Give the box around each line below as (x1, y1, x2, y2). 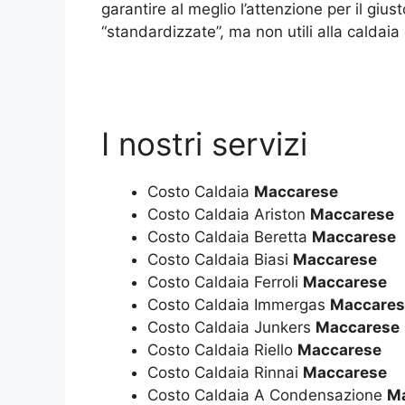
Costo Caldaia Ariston (147, 204, 310, 223)
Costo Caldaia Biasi (147, 250, 293, 268)
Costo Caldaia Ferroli (147, 272, 303, 291)
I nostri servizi (101, 124, 307, 163)
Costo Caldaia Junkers (147, 317, 316, 336)
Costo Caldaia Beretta (147, 227, 312, 246)
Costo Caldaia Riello (147, 340, 297, 359)
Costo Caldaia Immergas (147, 295, 330, 314)
